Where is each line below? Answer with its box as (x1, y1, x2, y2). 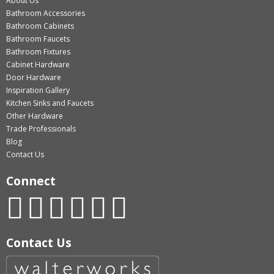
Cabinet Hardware (6, 59, 70, 70)
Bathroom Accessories (6, 8, 85, 18)
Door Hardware (6, 72, 61, 83)
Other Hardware (6, 111, 63, 121)
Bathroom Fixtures (6, 46, 70, 57)
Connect (6, 172, 56, 189)
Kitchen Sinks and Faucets (6, 98, 94, 108)
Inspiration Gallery (6, 85, 70, 95)
